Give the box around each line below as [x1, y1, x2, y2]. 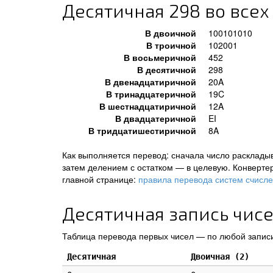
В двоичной [145, 27, 196, 39]
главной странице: [62, 173, 138, 185]
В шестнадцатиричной [99, 100, 196, 112]
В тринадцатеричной [106, 88, 196, 100]
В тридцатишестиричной [88, 124, 196, 136]
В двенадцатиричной [105, 76, 196, 88]
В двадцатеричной [115, 112, 196, 124]
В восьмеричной [124, 51, 196, 63]
